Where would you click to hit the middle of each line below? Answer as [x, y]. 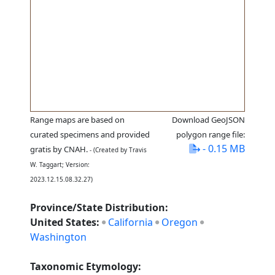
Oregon [180, 222]
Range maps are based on [78, 120]
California [131, 222]
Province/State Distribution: [99, 207]
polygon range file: [210, 134]
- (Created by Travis [118, 150]
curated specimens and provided [90, 134]
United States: [66, 222]
